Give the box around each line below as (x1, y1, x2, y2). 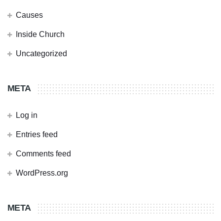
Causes (16, 11, 43, 20)
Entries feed (16, 130, 58, 139)
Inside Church (16, 30, 65, 39)
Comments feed (16, 149, 71, 158)
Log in (16, 111, 37, 120)
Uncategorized (16, 49, 67, 58)
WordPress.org (16, 169, 68, 178)
